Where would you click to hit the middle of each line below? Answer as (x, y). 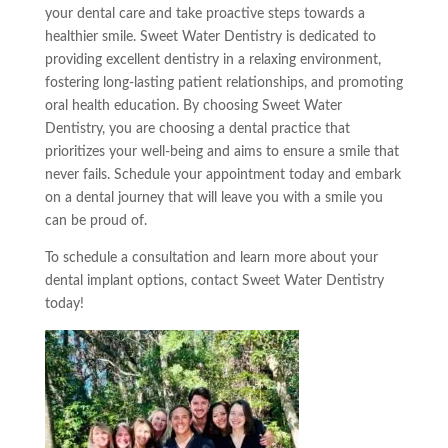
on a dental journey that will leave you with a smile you (213, 198)
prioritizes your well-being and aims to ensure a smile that (221, 152)
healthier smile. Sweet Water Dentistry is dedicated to (210, 37)
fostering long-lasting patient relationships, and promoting (223, 83)
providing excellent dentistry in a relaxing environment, (212, 60)
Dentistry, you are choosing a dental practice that (197, 129)
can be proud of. (95, 221)
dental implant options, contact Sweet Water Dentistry (214, 281)
